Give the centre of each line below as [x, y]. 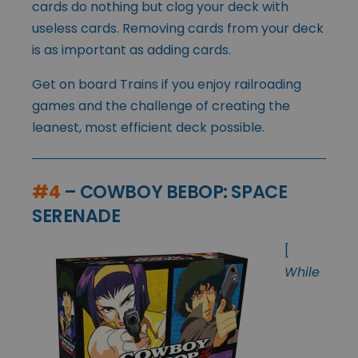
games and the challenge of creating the [161, 105]
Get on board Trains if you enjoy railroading [167, 84]
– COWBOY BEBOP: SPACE [174, 191]
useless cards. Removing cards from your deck [178, 28]
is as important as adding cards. [131, 50]
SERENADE [76, 215]
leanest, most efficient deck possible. [148, 127]
